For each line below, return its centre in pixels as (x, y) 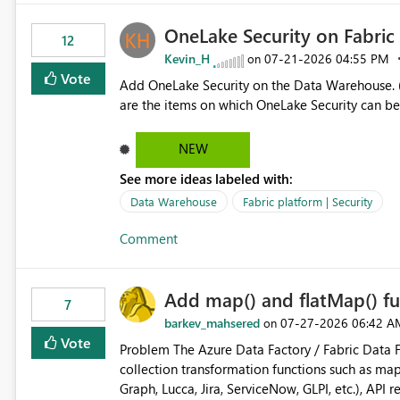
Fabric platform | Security (307, 202)
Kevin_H (187, 59)
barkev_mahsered (212, 323)
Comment (148, 239)
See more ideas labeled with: (206, 179)
